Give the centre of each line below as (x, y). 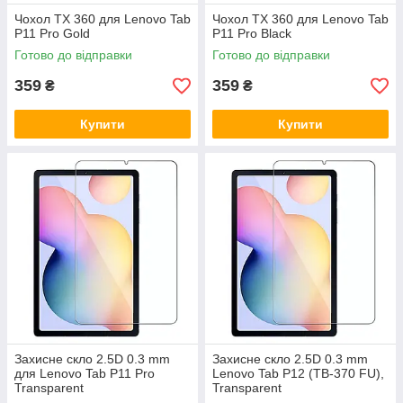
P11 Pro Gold (52, 34)
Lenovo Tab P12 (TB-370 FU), (298, 374)
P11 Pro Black (252, 34)
